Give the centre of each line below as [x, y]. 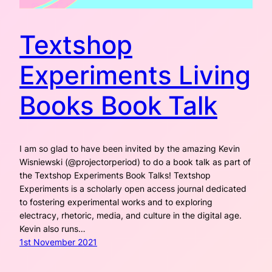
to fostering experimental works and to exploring [116, 202]
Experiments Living [135, 75]
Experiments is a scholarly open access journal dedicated [133, 189]
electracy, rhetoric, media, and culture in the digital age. [131, 216]
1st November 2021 [58, 242]
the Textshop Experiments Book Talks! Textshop [115, 175]
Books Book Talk [118, 106]
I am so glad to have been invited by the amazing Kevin [130, 149]
